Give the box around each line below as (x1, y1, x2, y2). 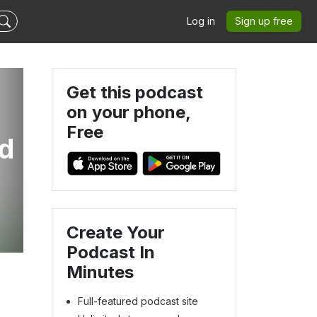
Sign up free (235, 15, 293, 27)
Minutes (67, 261, 134, 282)
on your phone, (67, 102, 190, 122)
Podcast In (67, 241, 155, 263)
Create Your (67, 221, 165, 243)
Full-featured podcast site (78, 294, 198, 307)
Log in (187, 15, 215, 27)
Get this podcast (67, 82, 203, 103)
